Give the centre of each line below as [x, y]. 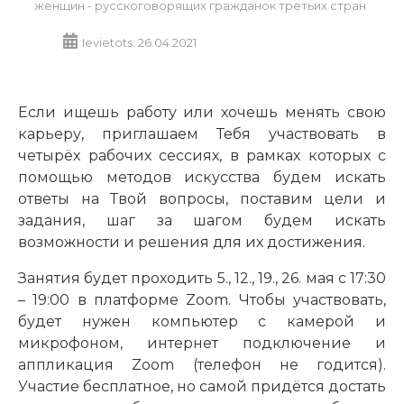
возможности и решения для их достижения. [192, 242]
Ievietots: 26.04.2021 [139, 42]
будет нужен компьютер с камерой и [202, 321]
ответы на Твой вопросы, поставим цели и [202, 198]
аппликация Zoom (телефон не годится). [202, 364]
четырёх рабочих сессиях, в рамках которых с [202, 155]
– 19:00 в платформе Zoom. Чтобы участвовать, [202, 299]
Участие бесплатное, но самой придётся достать [202, 386]
